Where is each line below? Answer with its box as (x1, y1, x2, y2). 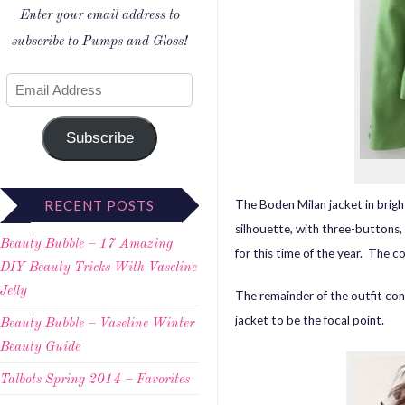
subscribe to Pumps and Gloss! (12, 35, 187, 50)
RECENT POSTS (44, 197, 155, 214)
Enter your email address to (19, 9, 180, 24)
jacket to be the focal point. (235, 313, 384, 328)
